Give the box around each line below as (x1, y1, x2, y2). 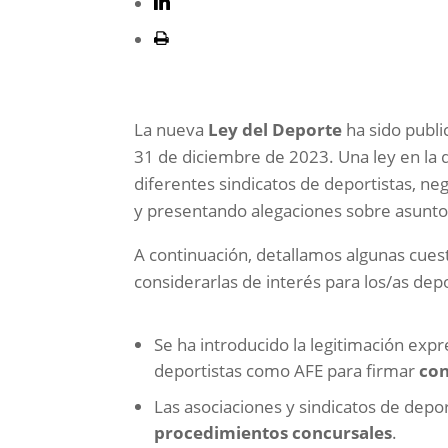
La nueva (134, 118, 209, 142)
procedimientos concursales (154, 421, 393, 445)
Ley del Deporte (208, 118, 343, 142)
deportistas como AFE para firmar (154, 359, 420, 383)
